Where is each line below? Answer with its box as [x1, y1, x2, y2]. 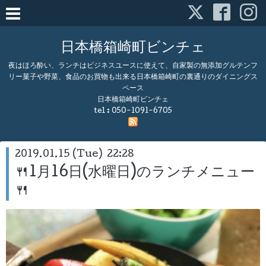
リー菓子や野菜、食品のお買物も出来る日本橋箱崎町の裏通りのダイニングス [8, 74, 258, 81]
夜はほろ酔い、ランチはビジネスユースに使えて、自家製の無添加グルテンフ [8, 62, 258, 70]
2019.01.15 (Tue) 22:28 [15, 150, 134, 160]
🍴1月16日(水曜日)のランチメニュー [15, 165, 255, 182]
